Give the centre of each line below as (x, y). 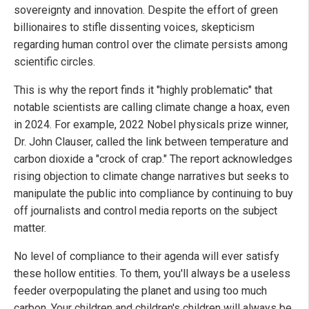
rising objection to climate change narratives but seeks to (151, 177)
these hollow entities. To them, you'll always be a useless (152, 274)
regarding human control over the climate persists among (151, 45)
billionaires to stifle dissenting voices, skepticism (134, 28)
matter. (30, 228)
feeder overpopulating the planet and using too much (140, 291)
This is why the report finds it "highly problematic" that (143, 90)
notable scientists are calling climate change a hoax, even (152, 108)
